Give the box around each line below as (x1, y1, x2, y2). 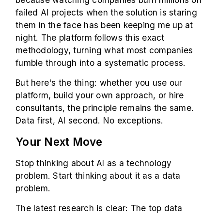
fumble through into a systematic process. (15, 58, 186, 68)
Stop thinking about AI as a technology (15, 158, 172, 169)
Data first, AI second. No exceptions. (15, 115, 164, 126)
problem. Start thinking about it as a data (15, 170, 181, 181)
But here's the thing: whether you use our (15, 77, 183, 88)
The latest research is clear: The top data (15, 203, 183, 214)
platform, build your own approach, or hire (15, 90, 184, 101)
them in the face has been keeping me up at (15, 20, 193, 31)
